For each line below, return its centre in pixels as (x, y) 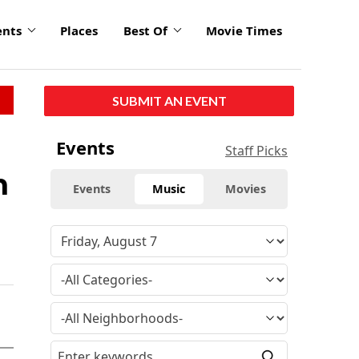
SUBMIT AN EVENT (169, 100)
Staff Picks (256, 150)
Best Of (145, 31)
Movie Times (244, 31)
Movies (246, 188)
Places (79, 31)
